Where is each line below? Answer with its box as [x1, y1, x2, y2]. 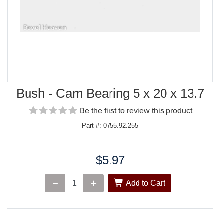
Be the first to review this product [79, 107, 192, 115]
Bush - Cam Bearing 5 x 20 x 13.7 [16, 86, 204, 101]
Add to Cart [124, 179, 165, 188]
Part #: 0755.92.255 [82, 122, 138, 130]
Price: [7, 155, 27, 164]
